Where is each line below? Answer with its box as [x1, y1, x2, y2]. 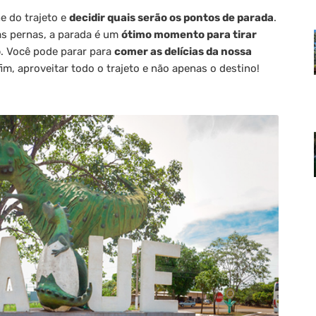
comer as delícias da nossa [114, 44, 252, 58]
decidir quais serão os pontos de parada [69, 11, 274, 24]
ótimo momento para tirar [121, 28, 257, 41]
